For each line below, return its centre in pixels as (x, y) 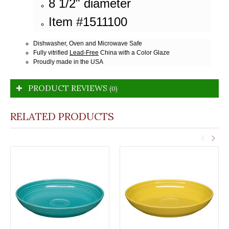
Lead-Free (84, 52)
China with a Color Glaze (134, 52)
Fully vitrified (51, 52)
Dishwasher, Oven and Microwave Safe (88, 43)
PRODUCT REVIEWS (69, 88)
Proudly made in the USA (68, 62)
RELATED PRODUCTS (62, 116)
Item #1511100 (88, 21)
